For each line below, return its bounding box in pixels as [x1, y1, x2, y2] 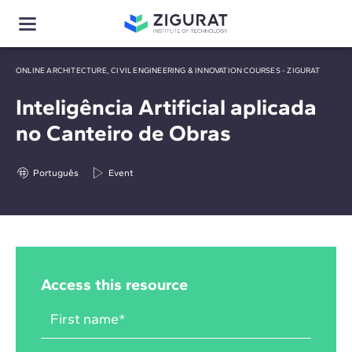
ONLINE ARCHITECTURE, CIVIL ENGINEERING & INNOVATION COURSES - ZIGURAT [16, 65, 320, 75]
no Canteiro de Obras [16, 119, 231, 146]
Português [33, 167, 79, 178]
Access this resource [41, 275, 188, 294]
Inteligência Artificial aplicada [16, 93, 317, 120]
